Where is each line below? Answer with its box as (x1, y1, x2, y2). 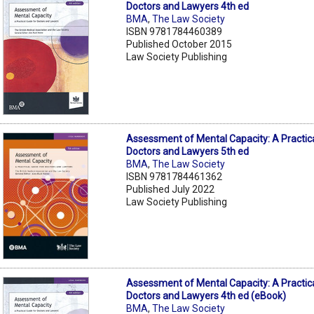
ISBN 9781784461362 (126, 170, 223, 182)
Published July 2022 (126, 183, 215, 195)
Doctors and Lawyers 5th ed (126, 145, 250, 157)
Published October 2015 (126, 38, 233, 50)
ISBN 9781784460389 (126, 25, 223, 37)
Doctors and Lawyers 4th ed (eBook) (126, 289, 287, 301)
